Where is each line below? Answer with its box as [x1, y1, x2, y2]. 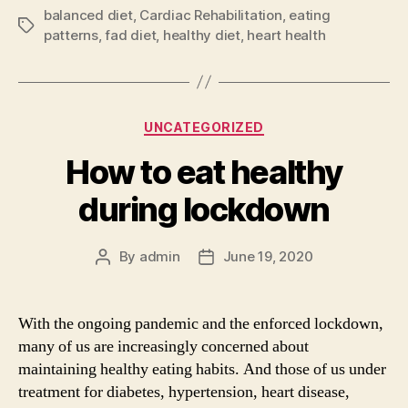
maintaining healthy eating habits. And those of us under [18, 359, 386, 381]
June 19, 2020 [222, 248, 313, 266]
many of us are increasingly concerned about [18, 336, 309, 358]
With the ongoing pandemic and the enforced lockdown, [18, 313, 383, 335]
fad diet [105, 25, 157, 44]
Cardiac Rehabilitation [139, 5, 282, 24]
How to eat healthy [66, 152, 342, 193]
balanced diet [44, 5, 133, 24]
